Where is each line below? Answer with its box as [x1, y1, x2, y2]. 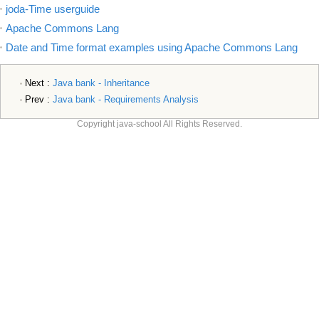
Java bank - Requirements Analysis [52, 94, 199, 105]
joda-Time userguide [5, 3, 100, 16]
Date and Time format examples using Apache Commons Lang [5, 41, 298, 54]
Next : [24, 78, 53, 89]
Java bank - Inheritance [52, 78, 150, 89]
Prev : [24, 94, 53, 105]
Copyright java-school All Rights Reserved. [77, 119, 242, 129]
